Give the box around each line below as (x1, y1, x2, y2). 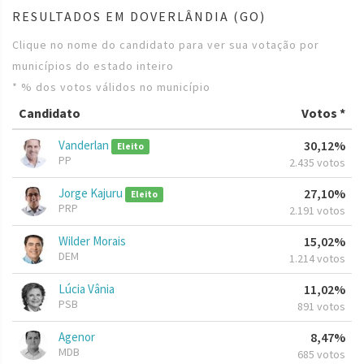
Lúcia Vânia (58, 281, 115, 297)
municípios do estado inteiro (12, 58, 174, 74)
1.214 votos (289, 251, 345, 266)
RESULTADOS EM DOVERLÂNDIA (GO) (12, 8, 266, 25)
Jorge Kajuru (58, 185, 125, 201)
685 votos (297, 347, 345, 362)
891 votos (297, 299, 345, 314)
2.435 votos (289, 155, 345, 171)
